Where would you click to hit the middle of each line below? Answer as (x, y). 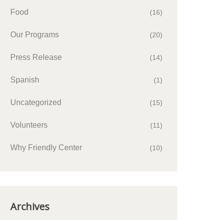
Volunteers (29, 125)
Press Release (36, 57)
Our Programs (35, 35)
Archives (30, 206)
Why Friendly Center (46, 148)
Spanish (25, 80)
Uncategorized (36, 102)
